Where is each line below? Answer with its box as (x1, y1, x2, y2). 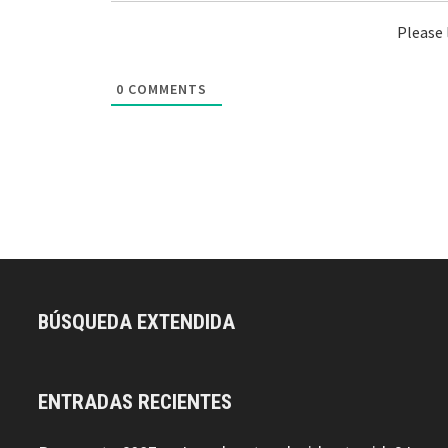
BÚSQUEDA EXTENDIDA (38, 309, 236, 334)
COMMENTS (123, 79, 207, 98)
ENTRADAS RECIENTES (38, 389, 233, 414)
